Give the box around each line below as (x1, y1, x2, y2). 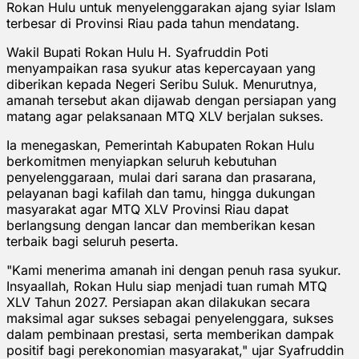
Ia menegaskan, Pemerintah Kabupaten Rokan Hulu (6, 136, 314, 153)
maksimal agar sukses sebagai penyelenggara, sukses (6, 309, 333, 326)
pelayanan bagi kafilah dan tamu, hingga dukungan (6, 184, 315, 201)
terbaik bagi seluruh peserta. (6, 232, 179, 249)
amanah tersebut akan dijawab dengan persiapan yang (6, 91, 337, 108)
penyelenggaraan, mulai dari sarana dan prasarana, (6, 168, 317, 185)
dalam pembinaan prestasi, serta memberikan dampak (6, 325, 334, 342)
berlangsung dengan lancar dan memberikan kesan (6, 216, 315, 233)
